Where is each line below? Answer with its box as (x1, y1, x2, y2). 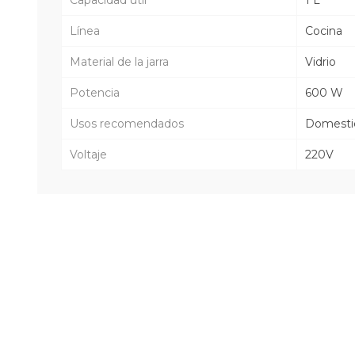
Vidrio (305, 54, 336, 69)
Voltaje (70, 147, 107, 162)
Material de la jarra (70, 54, 169, 69)
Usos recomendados (70, 116, 184, 131)
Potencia (70, 85, 120, 100)
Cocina (305, 23, 342, 38)
